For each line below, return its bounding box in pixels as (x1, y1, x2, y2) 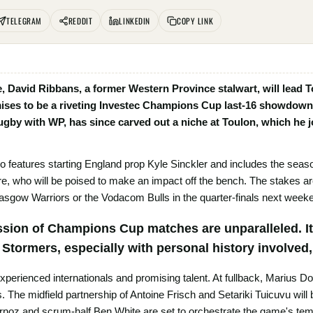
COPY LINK (176, 15, 214, 27)
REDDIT (68, 15, 93, 27)
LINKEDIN (119, 15, 150, 27)
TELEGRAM (6, 15, 42, 27)
